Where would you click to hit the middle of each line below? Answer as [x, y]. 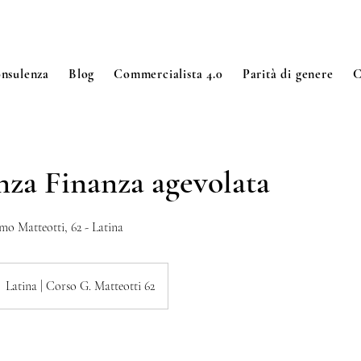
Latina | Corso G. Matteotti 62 [80, 286]
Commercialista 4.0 [168, 74]
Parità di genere [288, 74]
